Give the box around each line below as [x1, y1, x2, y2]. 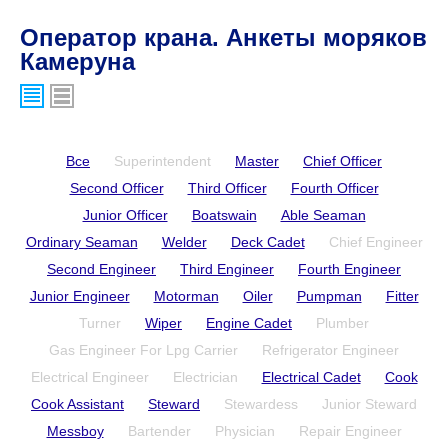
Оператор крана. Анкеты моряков [20, 24, 427, 51]
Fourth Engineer [298, 261, 401, 277]
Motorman [153, 288, 219, 304]
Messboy [46, 423, 104, 439]
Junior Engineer [29, 288, 130, 304]
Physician [214, 423, 275, 439]
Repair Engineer [298, 423, 402, 439]
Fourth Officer [290, 180, 379, 196]
